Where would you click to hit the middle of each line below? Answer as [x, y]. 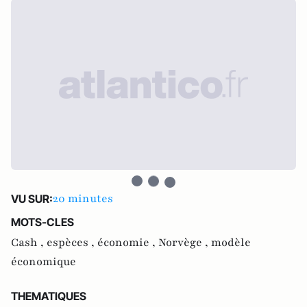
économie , [128, 243]
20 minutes [83, 199]
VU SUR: [32, 199]
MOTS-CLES [42, 222]
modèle [231, 243]
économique [44, 262]
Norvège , [185, 243]
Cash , [29, 243]
